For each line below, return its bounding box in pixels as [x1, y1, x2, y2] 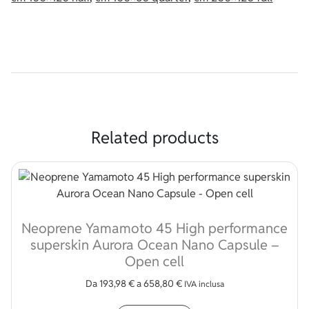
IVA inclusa [183, 278, 224, 289]
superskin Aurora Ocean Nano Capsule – [30, 235, 279, 254]
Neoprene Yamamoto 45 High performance [21, 219, 288, 237]
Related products [90, 126, 219, 148]
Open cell [125, 252, 184, 270]
